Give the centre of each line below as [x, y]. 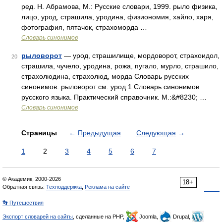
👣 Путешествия [23, 203]
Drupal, [182, 217]
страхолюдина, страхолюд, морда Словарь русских [105, 76]
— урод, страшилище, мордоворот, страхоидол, [141, 55]
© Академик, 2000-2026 [32, 179]
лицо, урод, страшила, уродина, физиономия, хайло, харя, [117, 17]
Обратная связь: [24, 187]
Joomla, [149, 217]
